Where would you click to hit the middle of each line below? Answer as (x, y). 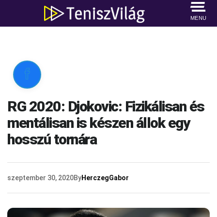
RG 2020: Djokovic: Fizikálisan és (106, 106)
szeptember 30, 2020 (40, 178)
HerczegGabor (105, 178)
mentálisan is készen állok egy (99, 123)
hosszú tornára (52, 139)
